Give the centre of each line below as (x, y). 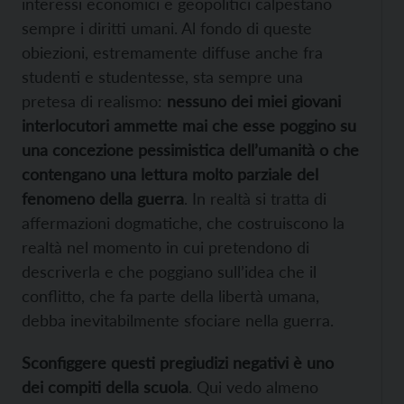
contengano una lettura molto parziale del (170, 174)
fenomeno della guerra (103, 199)
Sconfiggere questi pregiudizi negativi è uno (178, 363)
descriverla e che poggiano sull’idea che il (169, 272)
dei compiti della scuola (105, 387)
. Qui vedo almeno (253, 387)
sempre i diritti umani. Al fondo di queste (167, 28)
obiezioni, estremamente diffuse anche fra (172, 53)
